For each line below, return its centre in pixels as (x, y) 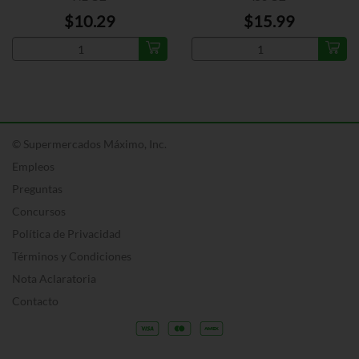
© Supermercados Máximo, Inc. (89, 144)
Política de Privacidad (67, 234)
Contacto (35, 301)
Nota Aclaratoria (54, 278)
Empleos (33, 166)
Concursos (39, 211)
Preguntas (37, 189)
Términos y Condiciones (72, 256)
